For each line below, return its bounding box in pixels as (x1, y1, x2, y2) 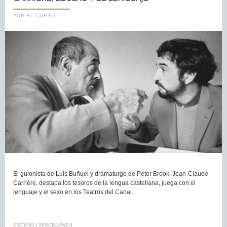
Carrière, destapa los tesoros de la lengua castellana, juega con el (13, 179, 196, 186)
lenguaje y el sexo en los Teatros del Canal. (13, 188, 133, 196)
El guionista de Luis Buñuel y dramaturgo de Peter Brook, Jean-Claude (13, 170, 208, 177)
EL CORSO (27, 13, 55, 18)
